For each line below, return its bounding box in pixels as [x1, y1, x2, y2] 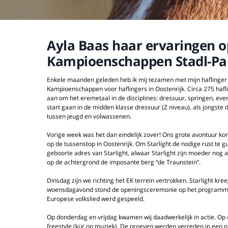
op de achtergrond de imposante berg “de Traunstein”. [47, 158, 202, 166]
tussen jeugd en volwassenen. [47, 112, 133, 121]
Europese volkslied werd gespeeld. [47, 194, 146, 203]
